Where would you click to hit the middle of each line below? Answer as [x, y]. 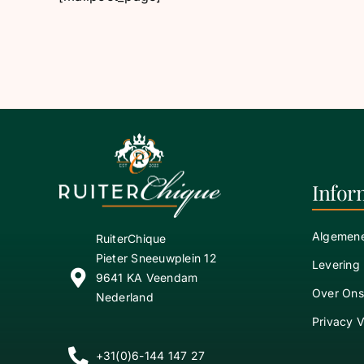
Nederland [124, 297]
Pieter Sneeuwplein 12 [156, 258]
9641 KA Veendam [147, 278]
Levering [336, 264]
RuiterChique [131, 239]
